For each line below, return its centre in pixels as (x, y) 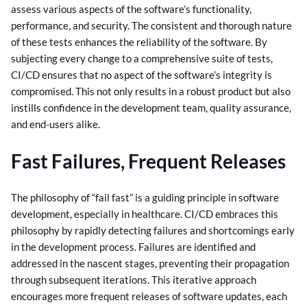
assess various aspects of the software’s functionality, (131, 9)
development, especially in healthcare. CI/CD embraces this (145, 213)
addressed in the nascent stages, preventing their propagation (150, 263)
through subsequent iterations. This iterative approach (134, 279)
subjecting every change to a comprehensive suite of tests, (142, 59)
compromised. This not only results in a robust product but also (151, 91)
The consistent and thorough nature (212, 26)
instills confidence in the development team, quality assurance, (151, 108)
